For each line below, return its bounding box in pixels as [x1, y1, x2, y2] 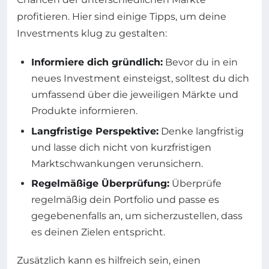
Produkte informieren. [31, 105, 138, 117]
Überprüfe [169, 178, 222, 190]
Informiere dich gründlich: [31, 56, 163, 68]
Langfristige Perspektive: [31, 125, 159, 137]
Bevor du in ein [163, 56, 238, 68]
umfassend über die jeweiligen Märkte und [31, 89, 238, 101]
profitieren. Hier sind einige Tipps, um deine [17, 11, 226, 23]
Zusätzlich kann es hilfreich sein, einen [17, 255, 201, 267]
